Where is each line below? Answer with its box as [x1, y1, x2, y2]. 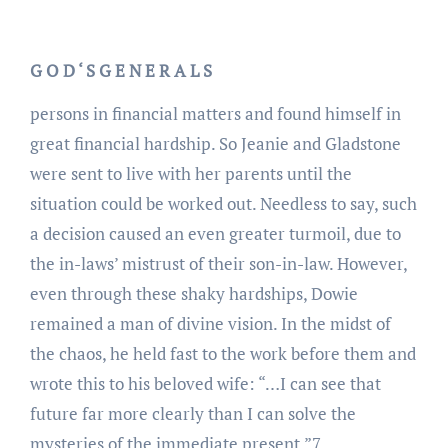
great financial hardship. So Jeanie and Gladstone [29, 131, 401, 155]
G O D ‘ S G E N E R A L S [29, 58, 212, 82]
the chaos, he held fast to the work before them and [29, 341, 416, 365]
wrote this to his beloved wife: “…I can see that [29, 371, 381, 395]
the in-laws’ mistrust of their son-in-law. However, [29, 251, 407, 275]
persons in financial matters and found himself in [29, 101, 401, 125]
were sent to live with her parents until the [29, 161, 352, 185]
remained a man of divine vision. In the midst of [29, 311, 391, 335]
